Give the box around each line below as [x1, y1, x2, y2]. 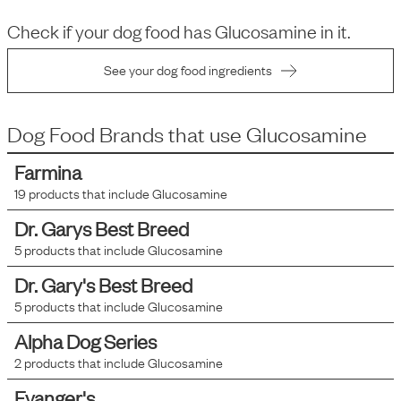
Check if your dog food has [7, 19, 211, 42]
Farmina [14, 158, 81, 184]
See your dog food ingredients [104, 59, 272, 79]
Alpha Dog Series [14, 328, 157, 354]
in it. [320, 19, 351, 42]
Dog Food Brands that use [7, 120, 242, 147]
